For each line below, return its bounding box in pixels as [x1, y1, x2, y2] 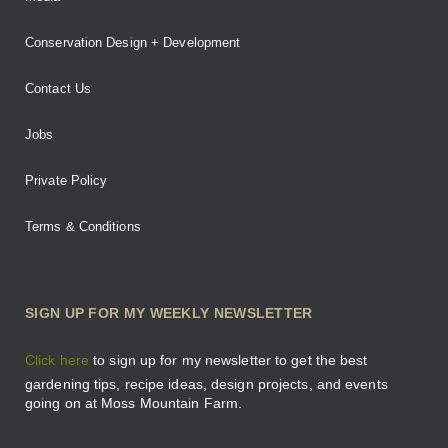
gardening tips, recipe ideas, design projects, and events [25, 376, 388, 392]
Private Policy [25, 173, 108, 188]
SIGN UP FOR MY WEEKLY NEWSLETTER [25, 305, 313, 321]
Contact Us [25, 81, 91, 96]
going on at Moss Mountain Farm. [25, 395, 247, 411]
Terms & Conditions [25, 219, 141, 234]
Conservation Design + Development [25, 35, 241, 50]
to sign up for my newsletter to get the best [89, 352, 368, 368]
